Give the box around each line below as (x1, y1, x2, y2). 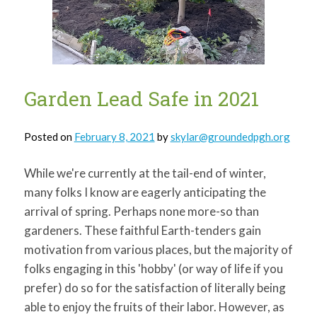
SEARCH (212, 1, 250, 13)
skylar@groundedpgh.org (170, 130, 290, 143)
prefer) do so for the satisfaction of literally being (23, 280, 286, 295)
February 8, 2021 (74, 130, 155, 143)
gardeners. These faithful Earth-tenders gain (23, 223, 261, 238)
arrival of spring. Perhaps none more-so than (23, 204, 259, 219)
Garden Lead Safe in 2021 (23, 86, 259, 112)
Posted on (23, 130, 74, 143)
